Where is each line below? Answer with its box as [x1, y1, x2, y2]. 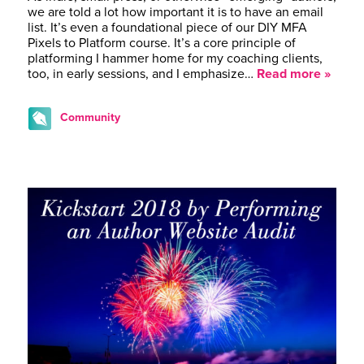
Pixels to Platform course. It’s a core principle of [28, 35, 296, 52]
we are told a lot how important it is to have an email [28, 4, 323, 21]
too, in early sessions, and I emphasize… [28, 66, 257, 83]
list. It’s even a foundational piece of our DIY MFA [28, 19, 307, 37]
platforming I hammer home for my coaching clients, [28, 50, 323, 67]
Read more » [257, 66, 331, 83]
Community [60, 110, 120, 125]
